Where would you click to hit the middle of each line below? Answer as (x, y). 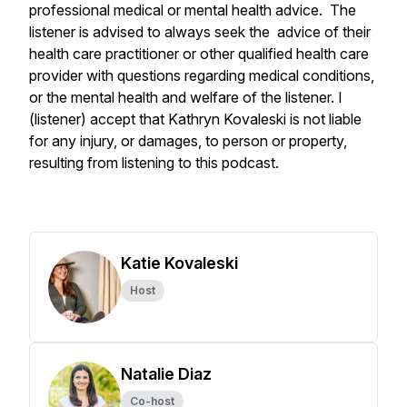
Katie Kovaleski (179, 263)
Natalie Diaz (166, 374)
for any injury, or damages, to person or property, (188, 141)
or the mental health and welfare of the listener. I (186, 97)
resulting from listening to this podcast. (156, 163)
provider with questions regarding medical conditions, (202, 75)
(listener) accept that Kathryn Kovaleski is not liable (195, 119)
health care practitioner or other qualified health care (199, 54)
